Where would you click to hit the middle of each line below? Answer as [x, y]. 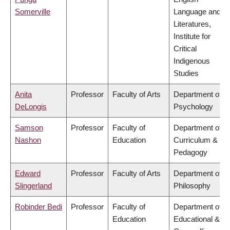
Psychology [193, 107]
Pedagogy [190, 152]
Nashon [28, 140]
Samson [29, 128]
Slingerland [33, 186]
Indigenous [192, 61]
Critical [185, 49]
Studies [186, 73]
